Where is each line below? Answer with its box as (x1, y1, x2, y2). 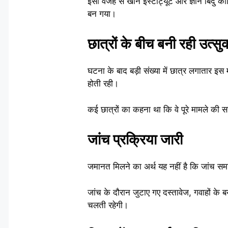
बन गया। (88, 8, 116, 19)
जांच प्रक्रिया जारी (88, 131, 183, 149)
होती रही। (88, 78, 119, 89)
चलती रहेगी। (88, 199, 128, 210)
